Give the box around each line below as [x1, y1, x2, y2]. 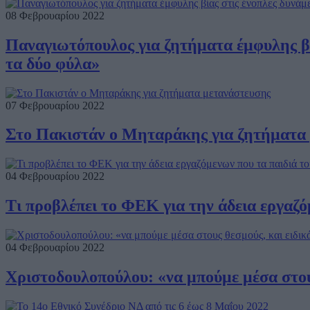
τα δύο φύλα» [6, 54, 100, 73]
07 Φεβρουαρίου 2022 [6, 99, 104, 111]
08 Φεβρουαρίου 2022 [6, 9, 104, 21]
